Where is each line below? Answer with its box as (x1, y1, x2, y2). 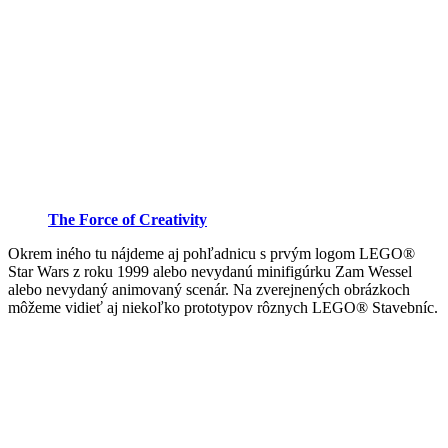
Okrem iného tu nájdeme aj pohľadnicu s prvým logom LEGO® (8, 244, 415, 262)
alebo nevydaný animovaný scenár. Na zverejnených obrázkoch (8, 280, 410, 298)
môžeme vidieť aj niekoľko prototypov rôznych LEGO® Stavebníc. (8, 298, 438, 316)
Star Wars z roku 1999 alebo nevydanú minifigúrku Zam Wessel (8, 262, 412, 280)
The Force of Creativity (48, 210, 207, 228)
